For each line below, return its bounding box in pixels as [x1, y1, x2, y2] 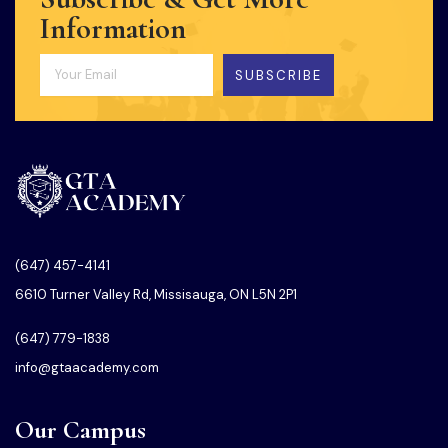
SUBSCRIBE [234, 66, 322, 84]
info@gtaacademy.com [15, 359, 159, 377]
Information [40, 9, 186, 47]
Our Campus [15, 414, 146, 446]
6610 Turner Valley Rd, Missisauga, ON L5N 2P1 [15, 286, 297, 304]
